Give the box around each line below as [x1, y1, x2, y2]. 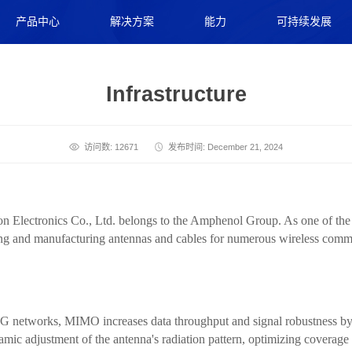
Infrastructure [105, 82, 247, 106]
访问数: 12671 [84, 142, 139, 152]
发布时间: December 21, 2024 [168, 142, 284, 152]
